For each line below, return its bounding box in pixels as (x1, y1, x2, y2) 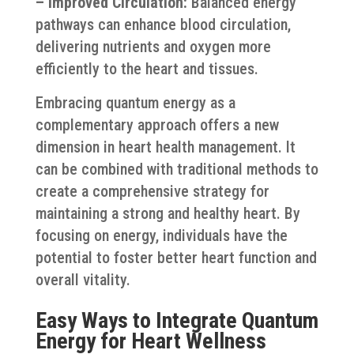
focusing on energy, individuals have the (35, 225, 288, 245)
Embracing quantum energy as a (35, 92, 235, 112)
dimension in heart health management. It (35, 137, 296, 156)
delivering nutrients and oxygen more (35, 36, 271, 56)
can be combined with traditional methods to (35, 159, 318, 179)
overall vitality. (35, 269, 130, 289)
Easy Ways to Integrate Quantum (35, 307, 318, 333)
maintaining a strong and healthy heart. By (35, 203, 300, 223)
